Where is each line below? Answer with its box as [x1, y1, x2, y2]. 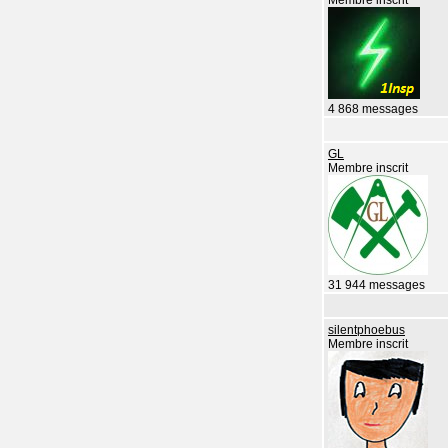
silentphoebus [328, 324, 405, 336]
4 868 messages [328, 103, 418, 115]
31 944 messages [328, 279, 425, 291]
